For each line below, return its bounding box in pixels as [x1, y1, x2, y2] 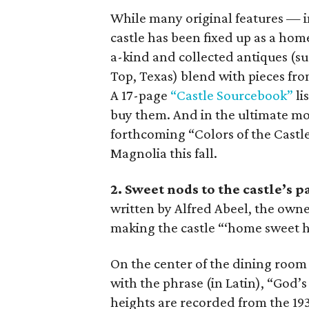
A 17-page [110, 87, 171, 103]
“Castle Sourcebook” [170, 87, 294, 103]
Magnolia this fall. [110, 145, 218, 161]
